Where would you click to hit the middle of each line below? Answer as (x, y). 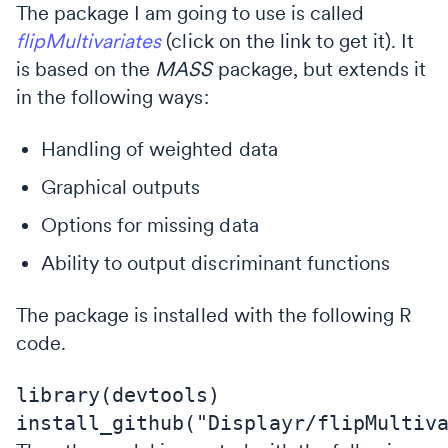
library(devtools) (118, 394)
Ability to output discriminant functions (215, 262)
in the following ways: (112, 96)
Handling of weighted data (159, 148)
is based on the (86, 68)
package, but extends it (319, 68)
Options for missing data (150, 224)
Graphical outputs (121, 186)
